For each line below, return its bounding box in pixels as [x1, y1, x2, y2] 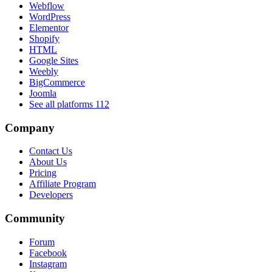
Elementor [29, 22, 69, 33]
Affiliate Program [29, 178, 96, 189]
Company [5, 121, 55, 134]
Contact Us [29, 146, 72, 157]
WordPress [29, 12, 70, 22]
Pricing [29, 168, 56, 178]
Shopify [29, 33, 59, 44]
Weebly [29, 66, 58, 77]
